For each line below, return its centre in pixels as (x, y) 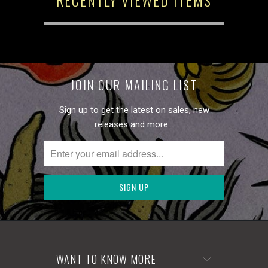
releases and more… (134, 125)
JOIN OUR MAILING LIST (134, 84)
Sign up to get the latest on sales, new (134, 110)
